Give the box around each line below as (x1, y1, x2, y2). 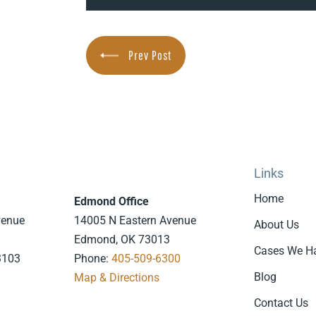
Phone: (73, 252, 111, 265)
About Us (254, 218, 300, 231)
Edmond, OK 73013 (73, 233, 170, 246)
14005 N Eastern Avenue (73, 214, 196, 227)
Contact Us (254, 296, 309, 310)
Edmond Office (73, 195, 149, 208)
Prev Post (128, 48, 172, 63)
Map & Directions (73, 271, 159, 284)
